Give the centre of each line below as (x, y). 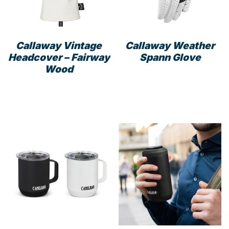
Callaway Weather (170, 45)
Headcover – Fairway (59, 57)
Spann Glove (170, 57)
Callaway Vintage (59, 45)
